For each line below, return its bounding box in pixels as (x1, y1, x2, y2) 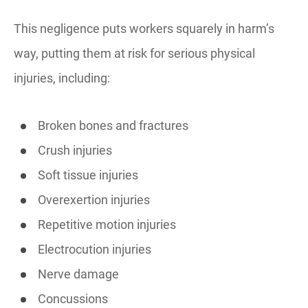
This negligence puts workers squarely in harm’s (14, 21, 274, 36)
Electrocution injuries (38, 242, 151, 256)
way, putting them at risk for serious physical (14, 46, 255, 60)
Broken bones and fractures (38, 118, 188, 133)
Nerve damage (38, 267, 119, 281)
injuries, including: (14, 71, 110, 85)
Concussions (38, 291, 108, 306)
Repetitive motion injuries (38, 217, 176, 232)
